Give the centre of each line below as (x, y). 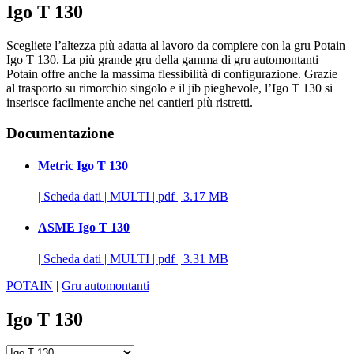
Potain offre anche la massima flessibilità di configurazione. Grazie (172, 73)
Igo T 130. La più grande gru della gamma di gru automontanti (162, 59)
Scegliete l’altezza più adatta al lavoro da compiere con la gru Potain (176, 45)
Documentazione (60, 133)
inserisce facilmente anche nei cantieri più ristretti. (130, 102)
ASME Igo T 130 (84, 228)
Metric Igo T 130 (83, 165)
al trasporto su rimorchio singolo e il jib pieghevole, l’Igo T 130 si (169, 88)
